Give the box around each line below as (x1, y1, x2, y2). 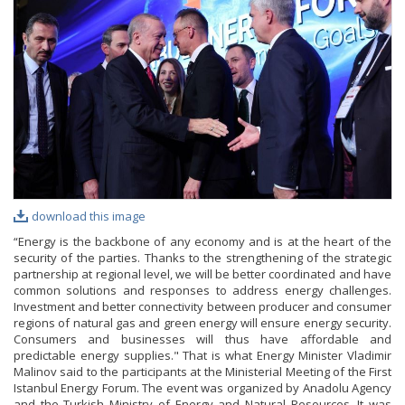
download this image (32, 208, 146, 225)
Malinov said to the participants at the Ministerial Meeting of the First (14, 363, 391, 381)
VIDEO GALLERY (21, 33, 118, 52)
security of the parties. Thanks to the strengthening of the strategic (14, 250, 391, 267)
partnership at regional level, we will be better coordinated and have (14, 266, 391, 283)
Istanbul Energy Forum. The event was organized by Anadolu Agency (14, 380, 391, 397)
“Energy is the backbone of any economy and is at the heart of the (14, 233, 391, 250)
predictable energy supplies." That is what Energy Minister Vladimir (14, 347, 391, 364)
